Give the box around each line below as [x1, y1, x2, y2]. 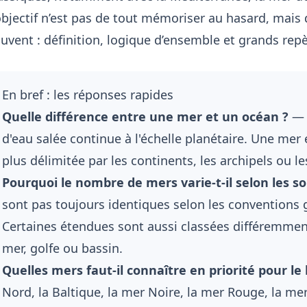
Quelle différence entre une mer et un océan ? [1, 108, 288, 125]
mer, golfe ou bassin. [1, 239, 123, 256]
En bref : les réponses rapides [1, 86, 173, 103]
